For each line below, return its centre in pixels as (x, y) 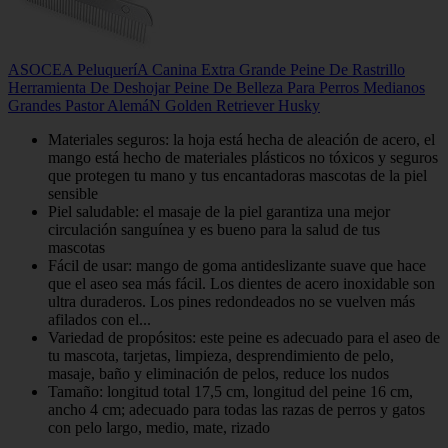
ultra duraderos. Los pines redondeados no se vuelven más (231, 302)
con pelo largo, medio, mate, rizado (159, 428)
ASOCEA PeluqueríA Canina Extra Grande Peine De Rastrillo (206, 70)
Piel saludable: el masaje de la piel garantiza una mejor (219, 212)
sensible (73, 194)
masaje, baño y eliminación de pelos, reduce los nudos (218, 374)
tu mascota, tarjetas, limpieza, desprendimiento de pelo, (221, 356)
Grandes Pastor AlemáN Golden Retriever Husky (164, 106)
